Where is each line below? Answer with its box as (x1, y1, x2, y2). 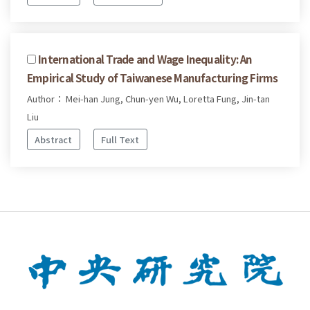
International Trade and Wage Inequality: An (38, 51, 253, 67)
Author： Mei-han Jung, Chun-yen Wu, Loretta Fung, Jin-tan (27, 92, 270, 106)
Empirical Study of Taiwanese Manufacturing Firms (27, 70, 278, 86)
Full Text (101, 132, 140, 146)
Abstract (35, 132, 73, 146)
